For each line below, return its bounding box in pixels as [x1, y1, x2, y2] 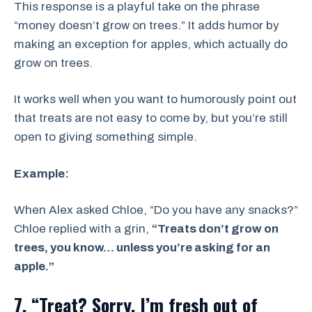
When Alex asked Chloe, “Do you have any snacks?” [14, 203, 298, 217]
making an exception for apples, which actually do [14, 37, 288, 51]
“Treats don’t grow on [152, 222, 279, 236]
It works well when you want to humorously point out [14, 93, 297, 107]
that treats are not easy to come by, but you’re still [14, 111, 288, 125]
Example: [14, 166, 69, 180]
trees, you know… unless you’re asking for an [14, 241, 270, 255]
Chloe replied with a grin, [14, 222, 152, 236]
